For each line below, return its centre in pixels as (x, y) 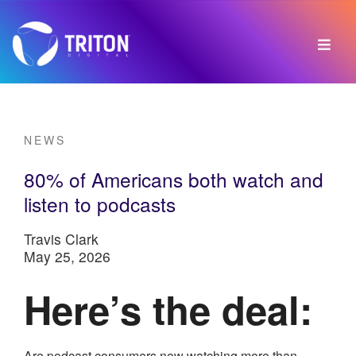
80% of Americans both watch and (174, 179)
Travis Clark (61, 239)
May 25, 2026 (67, 257)
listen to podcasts (100, 203)
